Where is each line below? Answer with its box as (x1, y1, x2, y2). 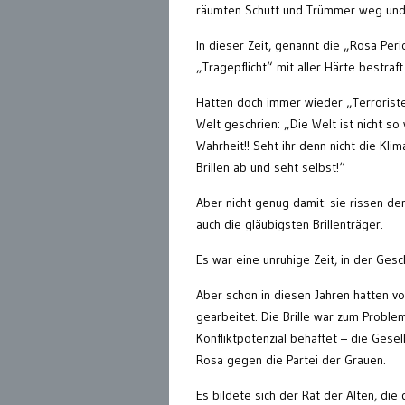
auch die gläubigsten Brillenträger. (196, 216, 383, 233)
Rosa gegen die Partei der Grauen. (196, 352, 386, 369)
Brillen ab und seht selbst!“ (196, 159, 345, 176)
